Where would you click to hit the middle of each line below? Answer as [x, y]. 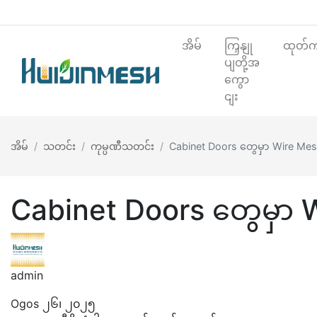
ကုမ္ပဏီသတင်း [122, 146]
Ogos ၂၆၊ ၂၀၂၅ [53, 303]
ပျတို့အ [242, 62]
